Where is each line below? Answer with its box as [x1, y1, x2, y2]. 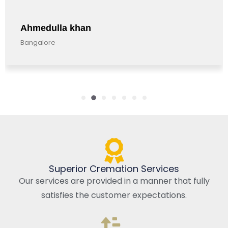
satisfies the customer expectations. [41, 189, 187, 201]
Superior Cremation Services [49, 162, 179, 175]
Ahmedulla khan [20, 22, 91, 33]
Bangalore [20, 37, 55, 47]
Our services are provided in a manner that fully [18, 175, 210, 187]
